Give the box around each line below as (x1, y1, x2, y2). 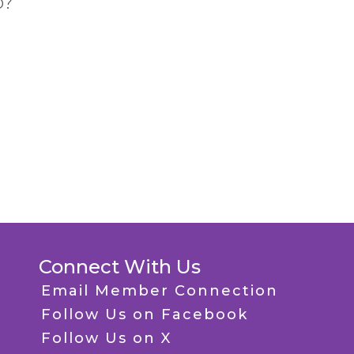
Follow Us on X (41, 330, 171, 347)
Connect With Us (39, 255, 201, 278)
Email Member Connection (41, 282, 278, 299)
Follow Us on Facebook (41, 306, 248, 323)
